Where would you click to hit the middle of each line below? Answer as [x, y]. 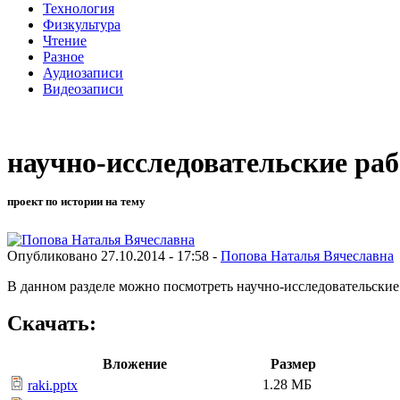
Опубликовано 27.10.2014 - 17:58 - [114, 255]
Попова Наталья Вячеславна [307, 255]
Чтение [65, 40]
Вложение [134, 364]
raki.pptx [53, 386]
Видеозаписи [83, 88]
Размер [293, 364]
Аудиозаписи [83, 72]
